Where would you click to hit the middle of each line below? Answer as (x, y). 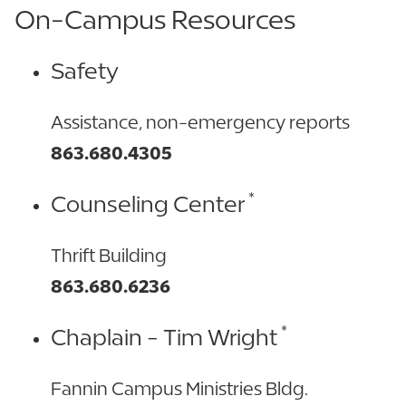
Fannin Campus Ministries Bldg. (179, 388)
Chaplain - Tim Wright (164, 337)
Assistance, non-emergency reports (200, 121)
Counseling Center (148, 204)
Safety (85, 71)
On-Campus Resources (155, 19)
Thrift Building (109, 255)
